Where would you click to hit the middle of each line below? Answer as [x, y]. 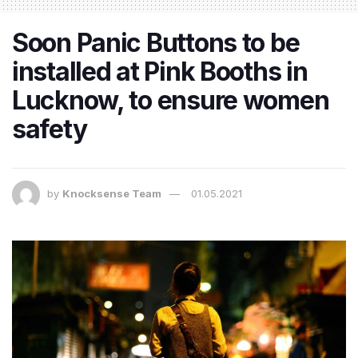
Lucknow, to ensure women [171, 101]
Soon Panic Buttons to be [156, 43]
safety [50, 129]
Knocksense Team [112, 194]
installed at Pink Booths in [160, 72]
